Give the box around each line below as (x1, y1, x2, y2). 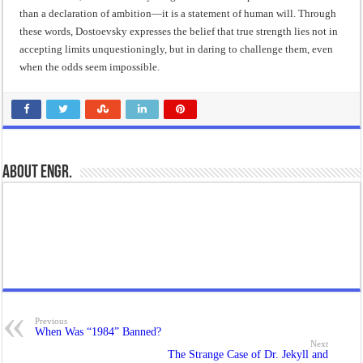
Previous (35, 315, 68, 326)
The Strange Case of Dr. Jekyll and (167, 348, 328, 361)
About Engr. (2, 163, 73, 182)
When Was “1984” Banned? (35, 325, 162, 338)
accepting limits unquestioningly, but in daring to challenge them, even (19, 42, 334, 55)
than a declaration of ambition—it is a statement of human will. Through (19, 6, 337, 19)
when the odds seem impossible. (19, 60, 160, 73)
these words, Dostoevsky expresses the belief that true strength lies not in (19, 24, 339, 37)
